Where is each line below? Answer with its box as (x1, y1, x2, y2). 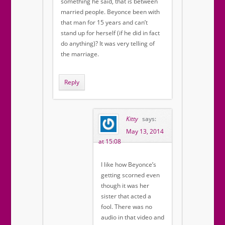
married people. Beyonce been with (61, 8, 160, 17)
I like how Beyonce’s (101, 160, 156, 169)
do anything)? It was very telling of (61, 39, 155, 48)
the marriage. (61, 50, 99, 59)
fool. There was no (101, 202, 152, 211)
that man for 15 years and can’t (61, 18, 148, 27)
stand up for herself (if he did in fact (61, 29, 160, 38)
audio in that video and (101, 213, 164, 222)
